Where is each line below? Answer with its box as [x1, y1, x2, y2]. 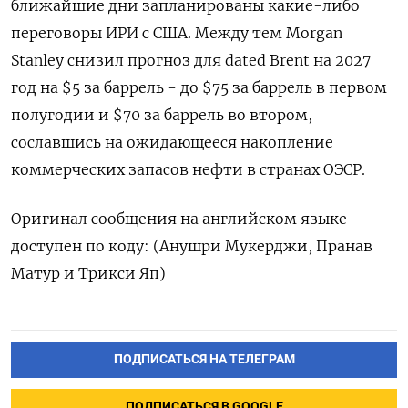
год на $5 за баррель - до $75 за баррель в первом [11, 78, 387, 97]
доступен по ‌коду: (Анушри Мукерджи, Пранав [11, 237, 372, 256]
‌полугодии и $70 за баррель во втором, [11, 106, 312, 125]
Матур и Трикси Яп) [11, 264, 166, 283]
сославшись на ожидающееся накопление [11, 133, 333, 152]
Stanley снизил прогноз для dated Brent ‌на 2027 [11, 51, 371, 70]
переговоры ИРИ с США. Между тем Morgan [11, 24, 342, 43]
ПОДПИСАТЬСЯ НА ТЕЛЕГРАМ [113, 352, 295, 368]
